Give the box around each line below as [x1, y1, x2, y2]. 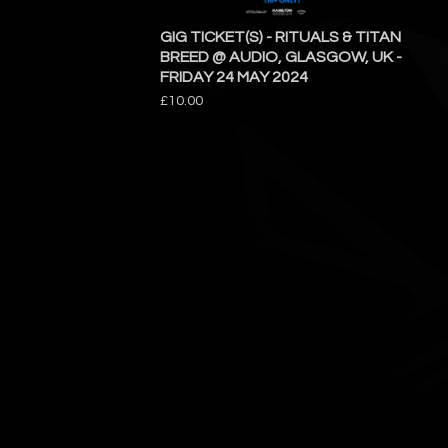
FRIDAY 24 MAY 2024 [160, 69, 308, 85]
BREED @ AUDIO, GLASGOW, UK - [160, 49, 402, 65]
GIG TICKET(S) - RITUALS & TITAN [160, 29, 401, 45]
